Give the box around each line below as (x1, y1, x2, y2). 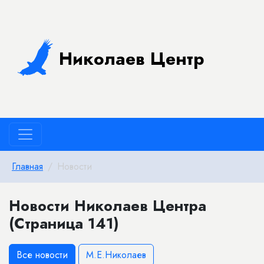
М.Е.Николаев (86, 248, 146, 262)
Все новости (16, 248, 68, 262)
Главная (12, 160, 43, 173)
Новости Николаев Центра (9, 195, 206, 216)
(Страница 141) (9, 213, 119, 234)
